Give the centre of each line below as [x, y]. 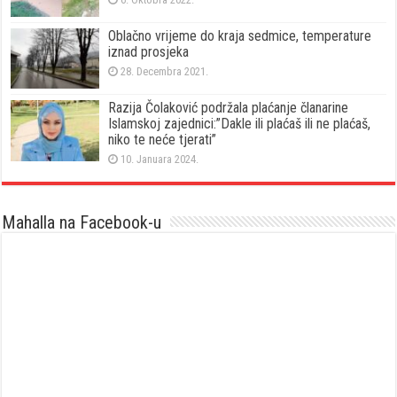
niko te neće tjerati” [163, 140]
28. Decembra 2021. [165, 72]
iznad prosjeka [149, 52]
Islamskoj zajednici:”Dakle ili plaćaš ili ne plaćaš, [240, 124]
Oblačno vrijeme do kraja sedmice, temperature [240, 36]
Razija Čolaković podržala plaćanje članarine [229, 108]
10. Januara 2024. [160, 160]
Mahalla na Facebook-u [82, 223]
